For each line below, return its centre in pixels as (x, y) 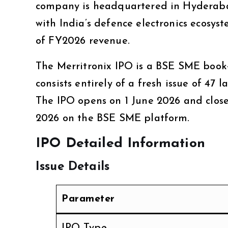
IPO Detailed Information (120, 144)
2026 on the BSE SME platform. (113, 118)
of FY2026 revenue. (83, 41)
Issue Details (73, 167)
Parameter (88, 199)
